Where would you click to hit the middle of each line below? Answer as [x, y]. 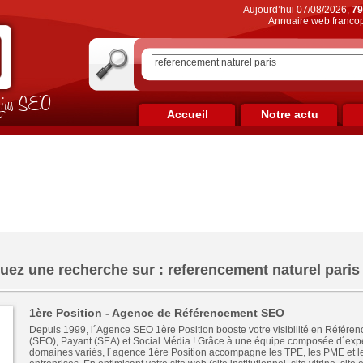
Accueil [187, 114]
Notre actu [289, 114]
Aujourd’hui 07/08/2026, [297, 10]
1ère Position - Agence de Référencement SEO [156, 313]
